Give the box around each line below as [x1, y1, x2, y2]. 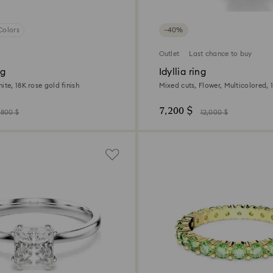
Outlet [158, 51, 180, 58]
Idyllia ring [158, 68, 206, 77]
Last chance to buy [189, 51, 252, 58]
